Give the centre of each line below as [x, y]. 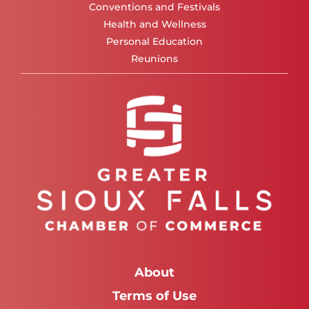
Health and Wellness [154, 24]
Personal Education [154, 42]
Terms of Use [154, 296]
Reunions [154, 59]
